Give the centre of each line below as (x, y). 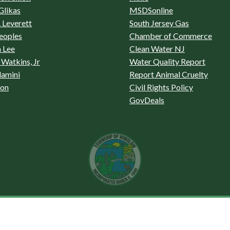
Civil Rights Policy (161, 87)
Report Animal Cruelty (169, 74)
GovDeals (147, 100)
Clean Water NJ (157, 48)
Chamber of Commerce (171, 35)
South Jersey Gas (159, 23)
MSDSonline (151, 10)
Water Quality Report (167, 61)
